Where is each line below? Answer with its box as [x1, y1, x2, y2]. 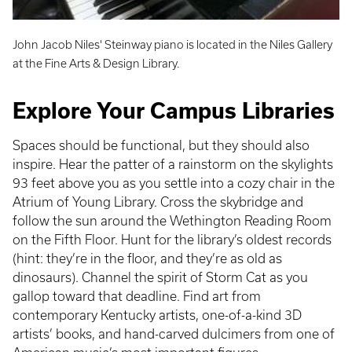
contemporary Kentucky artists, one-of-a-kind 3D [13, 308, 302, 323]
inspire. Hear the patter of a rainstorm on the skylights [13, 157, 333, 172]
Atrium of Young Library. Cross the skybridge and [13, 195, 303, 210]
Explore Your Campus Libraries [13, 99, 335, 123]
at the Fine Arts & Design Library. [13, 57, 180, 71]
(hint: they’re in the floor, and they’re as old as [13, 251, 282, 266]
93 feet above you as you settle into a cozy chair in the [13, 176, 335, 191]
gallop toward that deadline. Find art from [13, 289, 261, 304]
